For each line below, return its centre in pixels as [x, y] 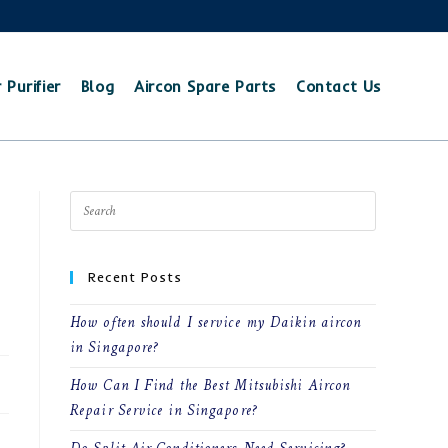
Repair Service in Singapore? [163, 411]
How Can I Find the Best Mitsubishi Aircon [210, 386]
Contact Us [338, 86]
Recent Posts [135, 277]
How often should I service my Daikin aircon [216, 323]
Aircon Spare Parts [205, 86]
